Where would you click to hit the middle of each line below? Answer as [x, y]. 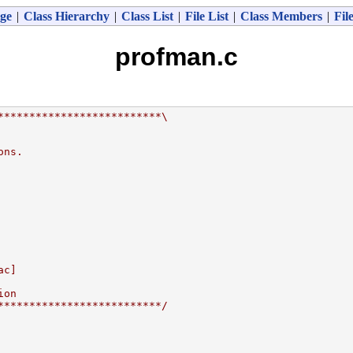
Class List [147, 16]
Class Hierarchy [66, 16]
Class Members [281, 16]
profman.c [176, 57]
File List [206, 16]
